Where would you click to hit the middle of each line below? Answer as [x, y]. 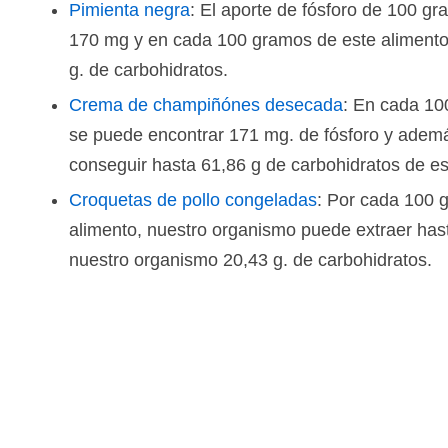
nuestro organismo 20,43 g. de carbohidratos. [250, 260]
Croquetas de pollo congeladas [193, 200]
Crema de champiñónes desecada [206, 105]
